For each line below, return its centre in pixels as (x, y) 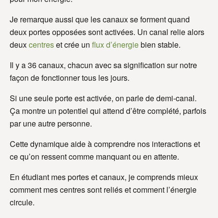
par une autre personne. (51, 124)
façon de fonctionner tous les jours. (70, 78)
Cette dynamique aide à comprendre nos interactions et (105, 144)
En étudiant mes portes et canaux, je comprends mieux (104, 177)
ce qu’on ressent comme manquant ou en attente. (94, 157)
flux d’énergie (115, 45)
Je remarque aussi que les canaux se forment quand (100, 19)
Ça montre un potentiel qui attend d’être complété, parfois (108, 111)
